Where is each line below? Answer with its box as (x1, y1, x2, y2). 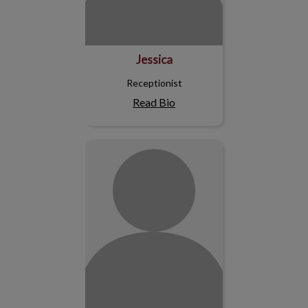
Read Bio (133, 96, 175, 109)
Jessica (135, 52, 173, 67)
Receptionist (126, 77, 182, 89)
